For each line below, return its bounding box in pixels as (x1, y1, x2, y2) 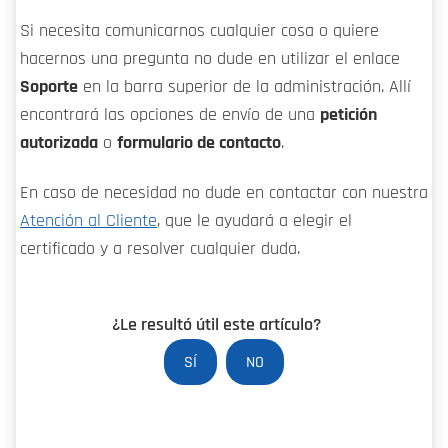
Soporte (20, 77, 78, 96)
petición (320, 105, 377, 124)
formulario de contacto (117, 133, 281, 152)
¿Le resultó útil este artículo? (111, 316, 321, 335)
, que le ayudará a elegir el (157, 212, 352, 231)
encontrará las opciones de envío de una (20, 105, 320, 124)
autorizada (20, 133, 98, 152)
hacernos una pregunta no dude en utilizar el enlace (20, 49, 400, 68)
